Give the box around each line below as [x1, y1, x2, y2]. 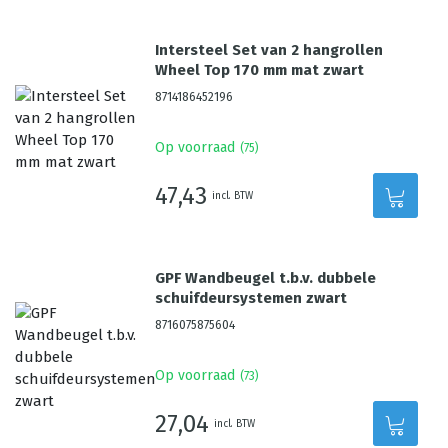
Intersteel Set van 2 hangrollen [155, 41, 384, 59]
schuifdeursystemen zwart [155, 289, 348, 307]
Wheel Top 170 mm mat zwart [155, 61, 365, 79]
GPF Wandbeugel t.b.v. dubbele [155, 269, 377, 287]
